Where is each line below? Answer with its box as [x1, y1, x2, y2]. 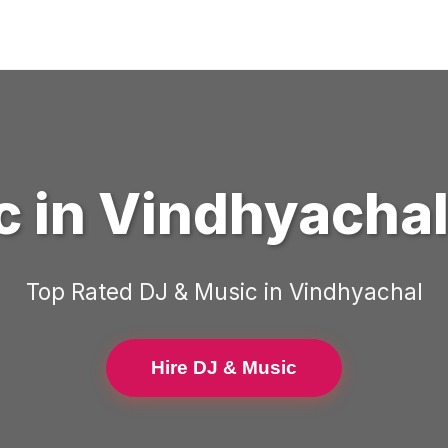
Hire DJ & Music [151, 357, 297, 378]
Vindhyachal [288, 278, 423, 305]
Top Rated [25, 278, 139, 305]
